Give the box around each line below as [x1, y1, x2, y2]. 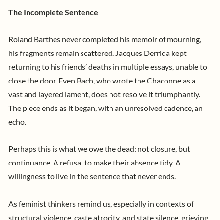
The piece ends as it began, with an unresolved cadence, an [8, 104, 203, 113]
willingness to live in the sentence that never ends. [8, 172, 177, 181]
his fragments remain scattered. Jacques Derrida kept [8, 49, 187, 58]
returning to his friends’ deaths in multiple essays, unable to [8, 62, 207, 72]
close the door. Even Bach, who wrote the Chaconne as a [8, 76, 195, 85]
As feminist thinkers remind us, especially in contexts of [8, 199, 193, 208]
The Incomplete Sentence [8, 8, 100, 17]
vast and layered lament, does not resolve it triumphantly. [8, 90, 200, 99]
